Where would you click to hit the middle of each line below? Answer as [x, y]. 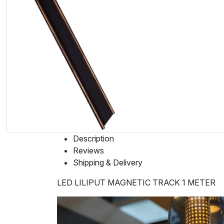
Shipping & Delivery [108, 163]
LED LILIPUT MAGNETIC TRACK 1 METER [136, 183]
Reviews [88, 151]
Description [93, 139]
